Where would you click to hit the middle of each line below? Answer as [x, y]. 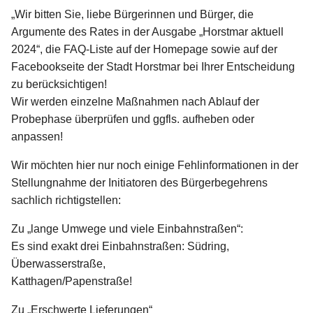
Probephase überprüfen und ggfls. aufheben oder [133, 119]
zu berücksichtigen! [59, 85]
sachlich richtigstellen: [66, 201]
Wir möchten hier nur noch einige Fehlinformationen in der [155, 166]
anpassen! [37, 137]
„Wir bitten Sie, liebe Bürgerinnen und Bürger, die [132, 15]
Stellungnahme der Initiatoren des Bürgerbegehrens [139, 183]
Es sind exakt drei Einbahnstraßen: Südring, [120, 247]
